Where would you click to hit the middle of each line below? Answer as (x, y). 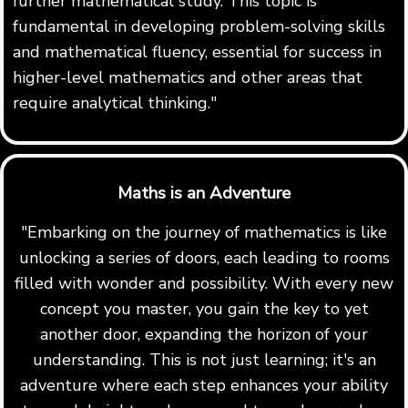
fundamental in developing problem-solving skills (199, 26)
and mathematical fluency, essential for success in (197, 51)
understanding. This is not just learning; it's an (204, 360)
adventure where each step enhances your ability (204, 386)
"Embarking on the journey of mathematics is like (204, 233)
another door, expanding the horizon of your (204, 335)
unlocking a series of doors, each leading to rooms (204, 258)
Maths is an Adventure (204, 193)
